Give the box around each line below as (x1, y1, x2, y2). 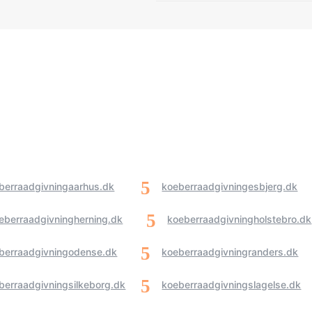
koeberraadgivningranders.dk (162, 245, 299, 258)
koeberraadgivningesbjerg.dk (162, 180, 298, 192)
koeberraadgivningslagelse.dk (162, 278, 302, 290)
